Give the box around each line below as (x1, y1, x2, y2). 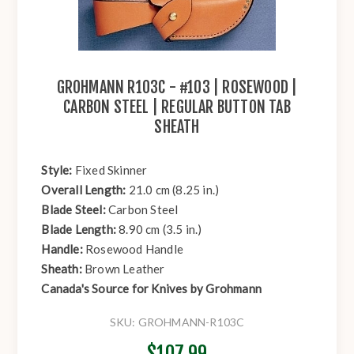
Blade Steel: (41, 202, 109, 217)
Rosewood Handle (85, 242, 184, 257)
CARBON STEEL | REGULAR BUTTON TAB (63, 97, 291, 118)
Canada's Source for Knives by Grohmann (41, 281, 262, 296)
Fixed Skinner (74, 163, 148, 178)
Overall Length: (41, 183, 129, 198)
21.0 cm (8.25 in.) (128, 183, 220, 198)
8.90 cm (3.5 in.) (119, 222, 202, 237)
